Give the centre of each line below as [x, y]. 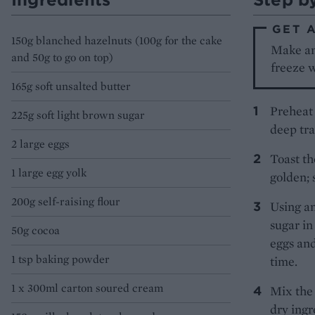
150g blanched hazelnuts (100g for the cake [117, 41]
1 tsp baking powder [60, 259]
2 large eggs [40, 144]
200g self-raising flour [66, 202]
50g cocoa [36, 231]
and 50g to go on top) [62, 58]
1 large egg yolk [49, 173]
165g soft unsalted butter [71, 86]
